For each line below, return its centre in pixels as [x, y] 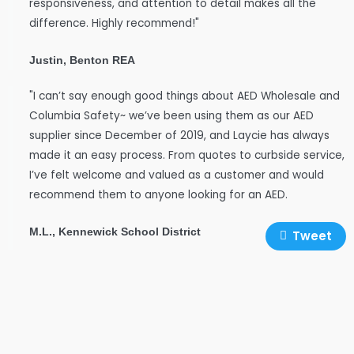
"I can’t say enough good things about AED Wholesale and [185, 96]
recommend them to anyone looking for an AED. [158, 195]
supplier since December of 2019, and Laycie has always [179, 136]
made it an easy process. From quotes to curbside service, [187, 155]
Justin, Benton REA [82, 60]
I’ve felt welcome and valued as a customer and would [177, 175]
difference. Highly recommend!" [114, 24]
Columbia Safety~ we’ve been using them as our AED [171, 116]
